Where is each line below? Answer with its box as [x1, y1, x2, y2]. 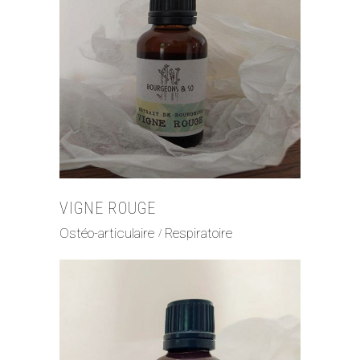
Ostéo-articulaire [59, 224, 154, 241]
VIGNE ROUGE [59, 198, 156, 218]
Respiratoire [165, 224, 232, 241]
